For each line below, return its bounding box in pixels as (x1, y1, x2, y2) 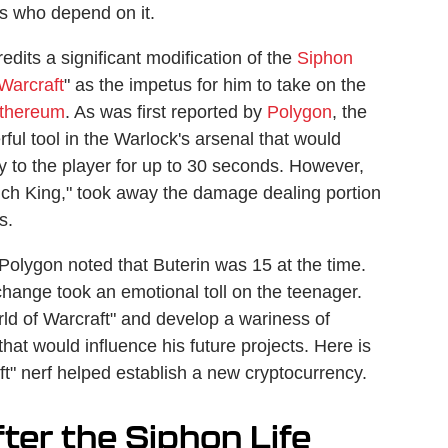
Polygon (267, 102, 332, 122)
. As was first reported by (65, 102, 267, 122)
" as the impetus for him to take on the (64, 75, 366, 95)
